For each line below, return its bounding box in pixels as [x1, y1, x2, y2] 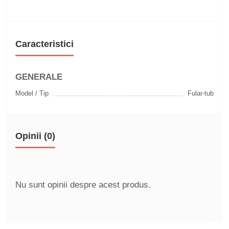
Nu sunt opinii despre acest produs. [15, 180, 151, 190]
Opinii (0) [15, 131, 55, 142]
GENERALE [15, 72, 62, 82]
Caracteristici [15, 39, 74, 50]
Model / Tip [15, 89, 49, 98]
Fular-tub [188, 89, 214, 98]
